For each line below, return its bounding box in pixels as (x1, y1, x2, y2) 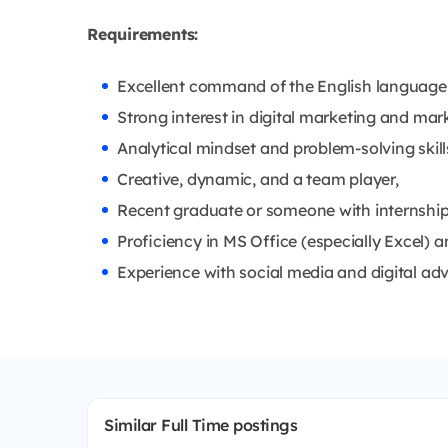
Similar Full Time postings (104, 414, 298, 435)
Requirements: (87, 23, 199, 44)
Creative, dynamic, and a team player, (117, 168, 399, 189)
